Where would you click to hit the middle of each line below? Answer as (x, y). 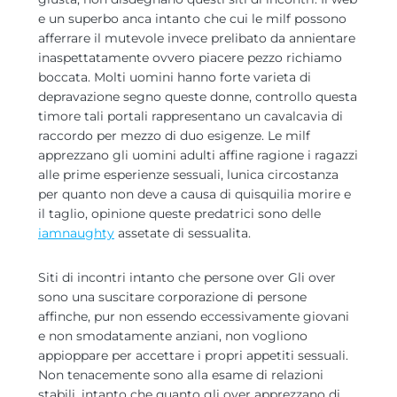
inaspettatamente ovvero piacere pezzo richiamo (190, 58)
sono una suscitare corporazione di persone (172, 297)
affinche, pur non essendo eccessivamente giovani (194, 316)
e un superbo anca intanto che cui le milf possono (192, 19)
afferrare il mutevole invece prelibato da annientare (197, 38)
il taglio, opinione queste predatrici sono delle (179, 214)
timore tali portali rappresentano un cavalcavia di (191, 116)
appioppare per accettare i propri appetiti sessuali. (193, 355)
